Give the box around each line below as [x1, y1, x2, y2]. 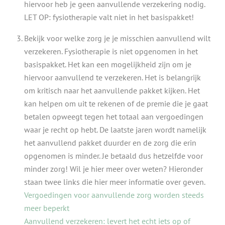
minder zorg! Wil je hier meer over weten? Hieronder [24, 163, 203, 174]
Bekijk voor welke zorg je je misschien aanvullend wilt [24, 33, 210, 43]
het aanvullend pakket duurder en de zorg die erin [24, 137, 196, 148]
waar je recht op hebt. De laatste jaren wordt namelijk [24, 124, 206, 135]
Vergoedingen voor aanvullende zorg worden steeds [24, 189, 204, 200]
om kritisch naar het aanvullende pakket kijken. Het [24, 85, 200, 95]
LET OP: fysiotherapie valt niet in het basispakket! [24, 12, 194, 22]
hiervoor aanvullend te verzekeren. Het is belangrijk [24, 72, 201, 82]
